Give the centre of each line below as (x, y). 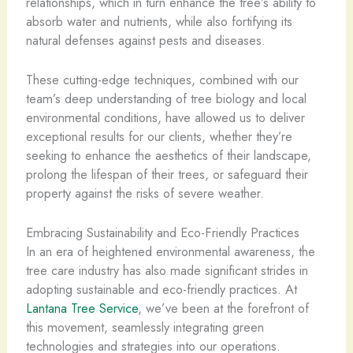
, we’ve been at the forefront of (223, 308)
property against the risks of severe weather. (145, 193)
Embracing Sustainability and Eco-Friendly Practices (162, 232)
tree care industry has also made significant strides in (167, 270)
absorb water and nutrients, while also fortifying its (159, 21)
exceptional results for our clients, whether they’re (159, 136)
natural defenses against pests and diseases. (145, 40)
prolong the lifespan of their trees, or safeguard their (167, 174)
